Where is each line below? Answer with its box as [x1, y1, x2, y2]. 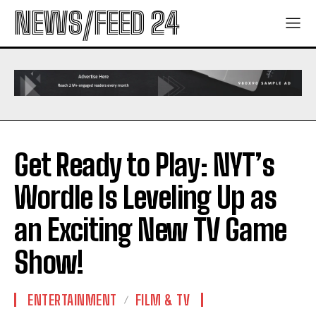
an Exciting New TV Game [14, 212, 286, 248]
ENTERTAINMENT [28, 291, 117, 309]
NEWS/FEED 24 [14, 6, 179, 41]
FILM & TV [135, 291, 190, 309]
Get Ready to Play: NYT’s [14, 147, 274, 183]
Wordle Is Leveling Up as [14, 180, 276, 216]
